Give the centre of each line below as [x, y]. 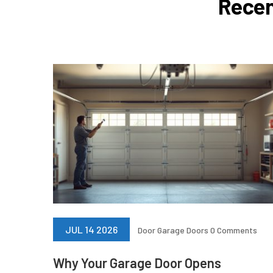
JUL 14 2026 [91, 229]
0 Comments [233, 230]
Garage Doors [183, 230]
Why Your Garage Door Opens [137, 262]
